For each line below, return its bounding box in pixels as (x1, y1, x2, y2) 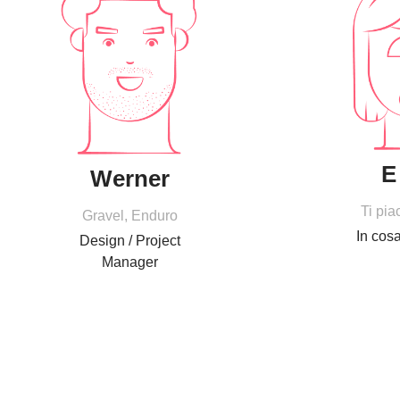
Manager (102, 254, 159, 270)
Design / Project (79, 232, 181, 248)
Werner (90, 164, 171, 192)
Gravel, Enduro (82, 207, 179, 223)
